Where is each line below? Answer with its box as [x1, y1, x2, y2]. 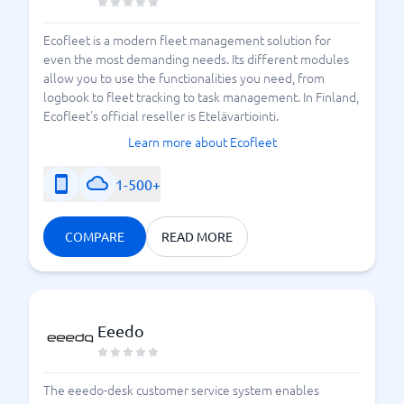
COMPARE [65, 228, 124, 244]
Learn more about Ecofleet [127, 133, 277, 151]
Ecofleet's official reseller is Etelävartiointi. [43, 106, 279, 124]
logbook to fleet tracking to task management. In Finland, [43, 87, 359, 106]
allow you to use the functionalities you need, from [43, 69, 325, 87]
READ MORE [161, 228, 233, 244]
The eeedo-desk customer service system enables [43, 381, 319, 399]
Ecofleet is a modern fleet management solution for [43, 31, 331, 49]
